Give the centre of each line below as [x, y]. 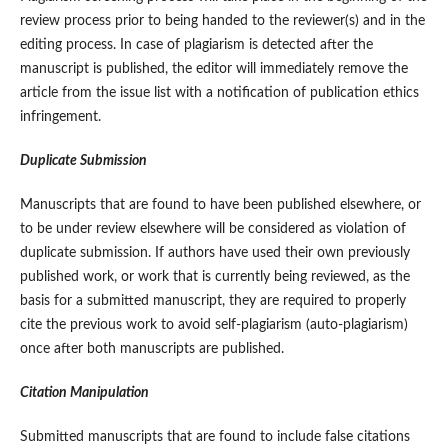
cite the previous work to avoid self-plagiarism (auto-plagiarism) [213, 325]
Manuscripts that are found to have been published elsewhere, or [220, 205]
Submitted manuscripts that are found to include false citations [214, 437]
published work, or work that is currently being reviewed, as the [214, 277]
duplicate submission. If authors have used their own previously [214, 253]
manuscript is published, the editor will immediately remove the [213, 69]
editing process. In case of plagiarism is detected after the [196, 45]
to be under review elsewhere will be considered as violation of [212, 229]
